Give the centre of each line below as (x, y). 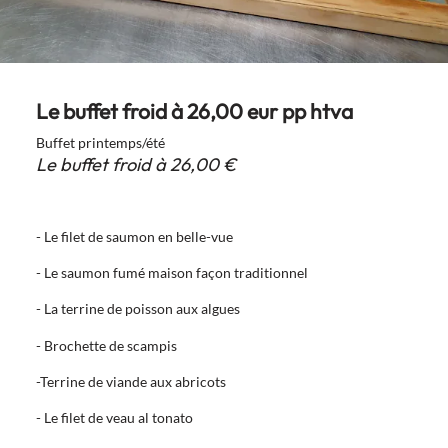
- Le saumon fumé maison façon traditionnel (171, 273)
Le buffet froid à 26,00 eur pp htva (194, 111)
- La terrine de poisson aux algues (137, 309)
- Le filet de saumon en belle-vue (134, 237)
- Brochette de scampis (106, 345)
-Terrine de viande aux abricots (130, 381)
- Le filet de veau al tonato (114, 417)
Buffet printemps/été (100, 142)
